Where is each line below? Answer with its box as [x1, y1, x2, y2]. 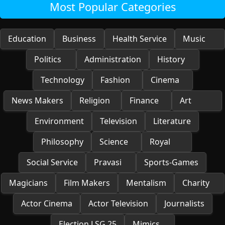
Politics [34, 54, 61, 65]
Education [8, 33, 46, 44]
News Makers [11, 95, 63, 106]
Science [99, 136, 128, 147]
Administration [84, 54, 141, 65]
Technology [40, 74, 84, 85]
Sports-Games [144, 157, 198, 168]
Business [62, 33, 96, 44]
